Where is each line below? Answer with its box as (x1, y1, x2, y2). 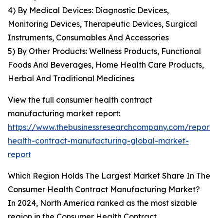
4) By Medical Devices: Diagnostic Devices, (8, 5, 169, 16)
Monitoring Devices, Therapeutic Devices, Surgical (8, 19, 197, 29)
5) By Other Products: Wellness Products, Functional (8, 46, 201, 56)
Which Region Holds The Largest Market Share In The (8, 171, 210, 181)
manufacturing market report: (8, 109, 120, 119)
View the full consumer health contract (8, 95, 152, 105)
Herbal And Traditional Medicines (8, 73, 134, 84)
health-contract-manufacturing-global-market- (8, 136, 189, 146)
